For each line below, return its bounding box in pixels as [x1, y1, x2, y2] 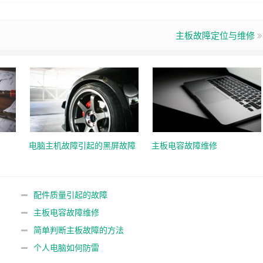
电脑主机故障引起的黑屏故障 [29, 139, 136, 151]
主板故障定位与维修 [176, 29, 255, 41]
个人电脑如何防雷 [33, 241, 99, 253]
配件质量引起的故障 [33, 188, 107, 200]
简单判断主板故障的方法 [33, 224, 124, 235]
